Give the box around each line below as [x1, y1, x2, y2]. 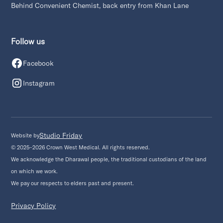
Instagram [23, 79, 55, 88]
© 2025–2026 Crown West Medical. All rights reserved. [11, 144, 150, 151]
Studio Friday [39, 131, 83, 140]
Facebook [23, 59, 54, 68]
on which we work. [11, 168, 58, 175]
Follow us [11, 36, 45, 47]
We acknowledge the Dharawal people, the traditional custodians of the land [11, 156, 207, 163]
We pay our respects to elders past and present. [11, 180, 134, 187]
